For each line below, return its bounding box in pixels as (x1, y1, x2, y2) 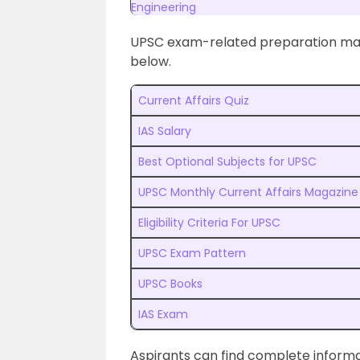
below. (130, 52, 171, 71)
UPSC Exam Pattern (138, 245, 246, 261)
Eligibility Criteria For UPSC (138, 215, 280, 231)
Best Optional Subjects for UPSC (138, 153, 317, 170)
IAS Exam (138, 306, 188, 322)
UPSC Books (138, 276, 202, 292)
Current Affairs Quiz (138, 92, 249, 108)
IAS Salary (138, 123, 191, 139)
